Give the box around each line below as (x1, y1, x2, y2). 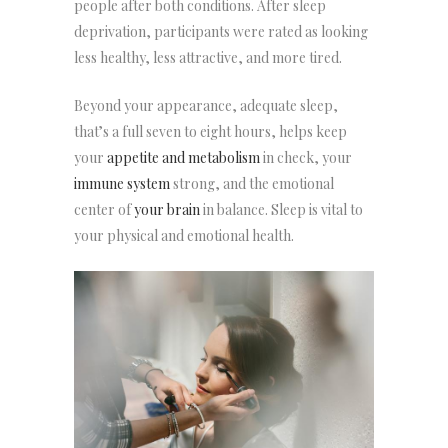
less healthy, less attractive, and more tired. (74, 47, 342, 67)
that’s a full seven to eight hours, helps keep (74, 121, 347, 141)
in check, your (260, 147, 352, 167)
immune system (74, 173, 170, 193)
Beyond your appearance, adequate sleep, (74, 95, 338, 115)
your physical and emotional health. (74, 225, 294, 245)
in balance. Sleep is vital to (200, 199, 363, 219)
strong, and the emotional (170, 173, 334, 193)
